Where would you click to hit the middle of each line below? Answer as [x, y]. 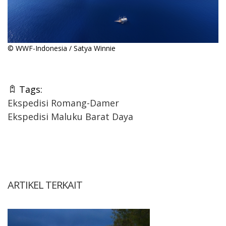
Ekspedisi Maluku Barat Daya [70, 116]
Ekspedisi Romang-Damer [63, 103]
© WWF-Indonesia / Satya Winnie [62, 48]
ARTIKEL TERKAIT [45, 185]
